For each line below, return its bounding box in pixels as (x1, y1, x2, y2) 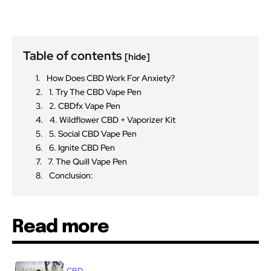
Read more (12, 218, 109, 237)
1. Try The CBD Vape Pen (49, 87, 143, 98)
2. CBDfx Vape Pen (49, 100, 120, 112)
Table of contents (23, 48, 125, 64)
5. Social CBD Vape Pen (49, 128, 137, 140)
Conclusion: (49, 170, 93, 181)
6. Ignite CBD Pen (49, 142, 117, 154)
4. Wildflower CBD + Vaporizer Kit (50, 114, 177, 126)
